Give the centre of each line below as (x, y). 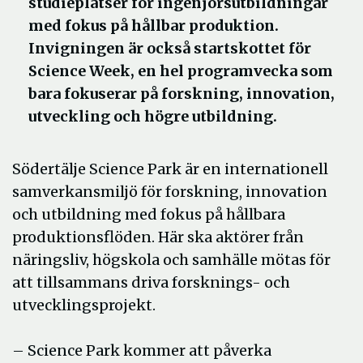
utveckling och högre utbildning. (153, 116)
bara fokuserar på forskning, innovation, (181, 94)
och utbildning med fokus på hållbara (149, 214)
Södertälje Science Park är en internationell (170, 169)
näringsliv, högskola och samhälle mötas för (171, 260)
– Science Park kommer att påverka (142, 350)
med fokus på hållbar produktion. (154, 26)
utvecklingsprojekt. (84, 305)
